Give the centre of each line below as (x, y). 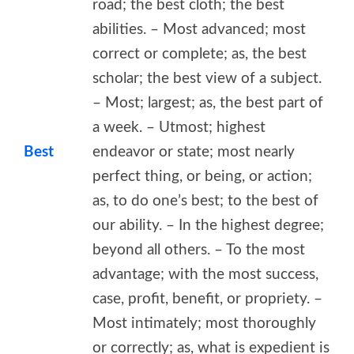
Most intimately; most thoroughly (204, 323)
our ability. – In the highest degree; (208, 225)
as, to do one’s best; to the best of (205, 201)
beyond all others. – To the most (199, 250)
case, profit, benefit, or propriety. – (207, 299)
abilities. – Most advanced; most (199, 29)
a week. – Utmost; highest (179, 127)
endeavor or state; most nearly (194, 152)
